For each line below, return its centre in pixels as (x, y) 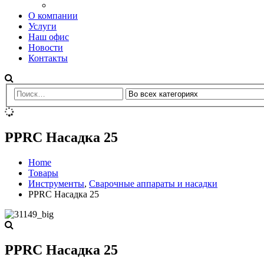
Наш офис (49, 37)
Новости (46, 47)
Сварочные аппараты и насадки (153, 184)
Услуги (42, 26)
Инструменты (56, 184)
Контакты (48, 58)
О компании (53, 15)
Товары (43, 173)
